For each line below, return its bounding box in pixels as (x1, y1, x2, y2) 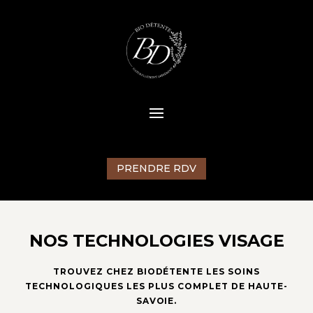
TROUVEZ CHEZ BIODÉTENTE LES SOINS (53, 265, 260, 277)
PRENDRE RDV (117, 161, 196, 175)
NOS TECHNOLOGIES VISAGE (29, 230, 284, 251)
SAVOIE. (136, 295, 177, 306)
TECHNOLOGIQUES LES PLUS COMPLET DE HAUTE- (25, 280, 288, 291)
